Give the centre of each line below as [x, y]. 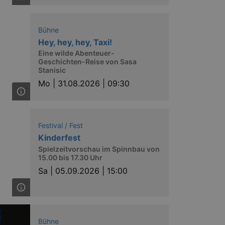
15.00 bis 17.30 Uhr [70, 157]
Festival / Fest [61, 125]
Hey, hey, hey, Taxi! [75, 42]
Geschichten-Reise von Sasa [87, 62]
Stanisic [52, 70]
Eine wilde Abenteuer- [76, 53]
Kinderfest [59, 138]
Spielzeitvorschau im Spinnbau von [99, 149]
